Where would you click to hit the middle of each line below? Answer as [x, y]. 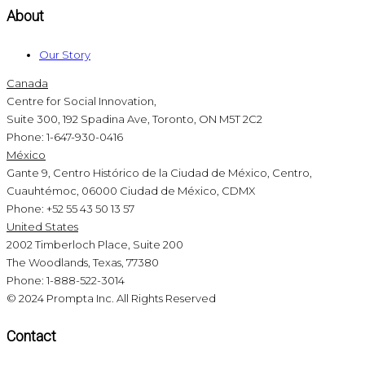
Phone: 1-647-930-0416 [65, 137]
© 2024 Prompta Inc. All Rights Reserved [111, 299]
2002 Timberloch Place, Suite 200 [95, 245]
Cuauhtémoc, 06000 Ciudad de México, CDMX [131, 191]
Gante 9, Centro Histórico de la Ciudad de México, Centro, [159, 173]
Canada [27, 84]
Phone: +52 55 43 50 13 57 [70, 209]
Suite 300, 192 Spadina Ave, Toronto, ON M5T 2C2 [134, 119]
